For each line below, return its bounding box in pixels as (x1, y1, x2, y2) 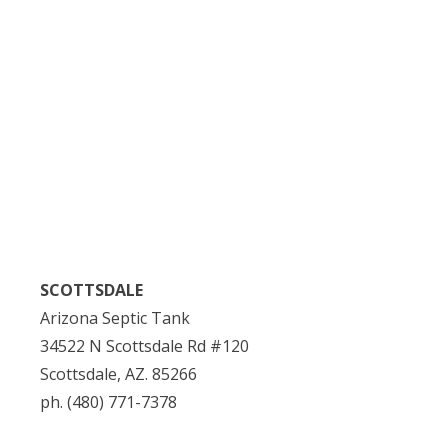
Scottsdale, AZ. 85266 (40, 362, 197, 385)
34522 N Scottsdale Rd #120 (40, 334, 249, 357)
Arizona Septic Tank (40, 306, 190, 329)
